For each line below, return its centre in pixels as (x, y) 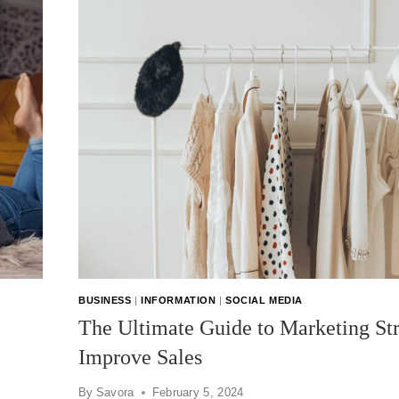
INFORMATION (179, 301)
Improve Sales (140, 357)
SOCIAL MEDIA (264, 301)
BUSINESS (105, 301)
